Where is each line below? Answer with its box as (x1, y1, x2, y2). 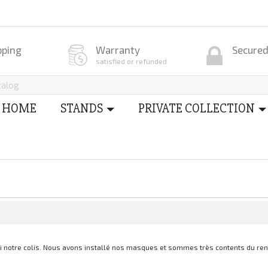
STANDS (60, 100, 103, 116)
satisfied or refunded (96, 56, 167, 65)
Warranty (96, 43, 141, 56)
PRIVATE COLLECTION (138, 100, 255, 116)
